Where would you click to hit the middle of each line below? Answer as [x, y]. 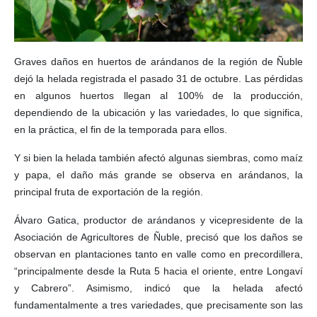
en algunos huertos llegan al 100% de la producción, [158, 95]
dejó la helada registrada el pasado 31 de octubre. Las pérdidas [158, 78]
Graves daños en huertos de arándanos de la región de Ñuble [158, 61]
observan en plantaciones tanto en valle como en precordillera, [158, 254]
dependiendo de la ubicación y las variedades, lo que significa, [158, 112]
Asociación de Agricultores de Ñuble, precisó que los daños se [158, 237]
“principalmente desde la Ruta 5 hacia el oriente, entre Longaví [158, 271]
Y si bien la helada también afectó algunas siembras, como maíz [158, 157]
